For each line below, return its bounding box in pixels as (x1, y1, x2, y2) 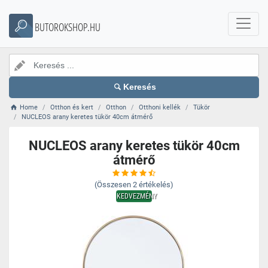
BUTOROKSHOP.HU (35, 20, 100, 34)
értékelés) (139, 180, 173, 189)
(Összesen (95, 180, 131, 189)
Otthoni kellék (139, 103, 181, 111)
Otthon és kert (50, 103, 94, 111)
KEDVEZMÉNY (117, 192, 157, 200)
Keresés (123, 83, 157, 92)
